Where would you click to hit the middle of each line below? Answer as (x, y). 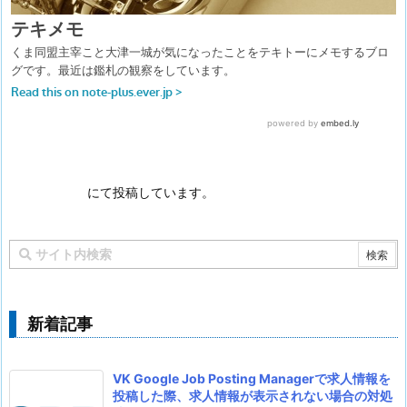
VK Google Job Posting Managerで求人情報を (252, 379)
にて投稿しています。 (150, 193)
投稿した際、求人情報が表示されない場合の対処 (253, 396)
